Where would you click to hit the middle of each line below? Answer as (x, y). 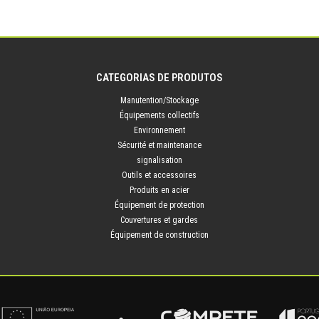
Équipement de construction (159, 235)
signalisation (159, 160)
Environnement (159, 130)
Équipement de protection (159, 205)
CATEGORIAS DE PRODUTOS (159, 78)
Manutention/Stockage (159, 100)
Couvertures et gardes (159, 220)
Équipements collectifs (159, 115)
